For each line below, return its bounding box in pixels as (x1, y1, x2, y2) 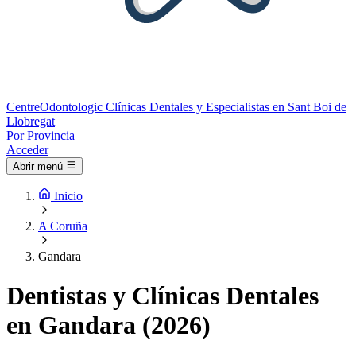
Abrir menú (13, 161, 63, 173)
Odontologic (40, 100, 103, 114)
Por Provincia (6, 129, 75, 142)
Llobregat (6, 114, 55, 128)
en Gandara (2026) (6, 310, 211, 339)
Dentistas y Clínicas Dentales (6, 281, 319, 310)
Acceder (6, 143, 48, 157)
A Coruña (38, 219, 87, 234)
